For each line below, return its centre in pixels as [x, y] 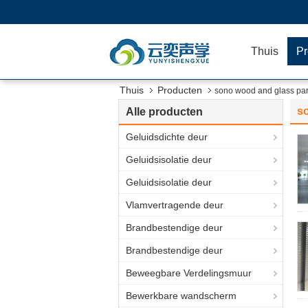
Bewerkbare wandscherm [181, 296]
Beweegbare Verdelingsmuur [189, 273]
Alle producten [164, 112]
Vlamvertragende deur [175, 205]
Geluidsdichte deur [167, 137]
